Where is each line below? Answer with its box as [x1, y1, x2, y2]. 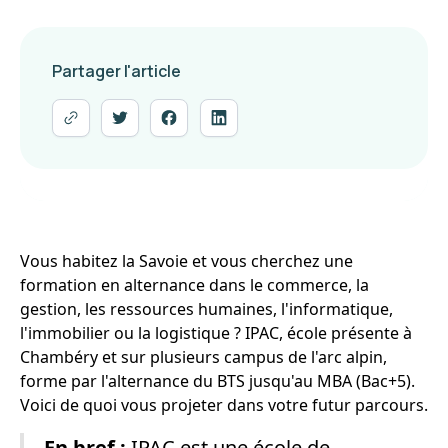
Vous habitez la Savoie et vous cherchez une [20, 250, 353, 272]
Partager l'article [52, 60, 181, 82]
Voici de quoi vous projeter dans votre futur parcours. [20, 394, 428, 416]
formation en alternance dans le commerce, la [20, 274, 369, 296]
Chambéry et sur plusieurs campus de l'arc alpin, [20, 346, 387, 368]
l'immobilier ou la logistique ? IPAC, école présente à [20, 322, 412, 344]
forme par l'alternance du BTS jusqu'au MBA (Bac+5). [20, 370, 415, 392]
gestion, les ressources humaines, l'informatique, [20, 298, 393, 320]
